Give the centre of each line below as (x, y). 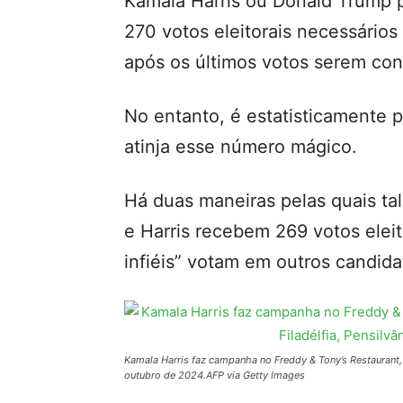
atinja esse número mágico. (241, 147)
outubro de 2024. (165, 375)
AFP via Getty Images (255, 375)
